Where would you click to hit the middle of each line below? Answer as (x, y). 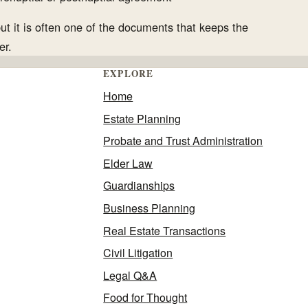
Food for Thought (145, 298)
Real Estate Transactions (165, 230)
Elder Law (128, 163)
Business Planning (150, 208)
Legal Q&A (130, 275)
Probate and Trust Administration (183, 141)
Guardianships (139, 186)
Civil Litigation (138, 253)
